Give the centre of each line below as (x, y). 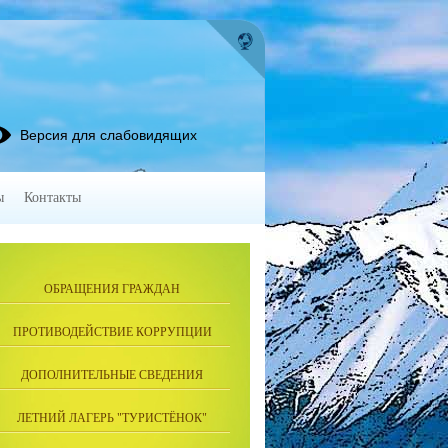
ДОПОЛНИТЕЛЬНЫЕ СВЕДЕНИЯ (112, 375)
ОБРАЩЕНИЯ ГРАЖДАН (112, 289)
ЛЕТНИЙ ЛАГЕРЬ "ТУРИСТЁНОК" (112, 418)
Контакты (52, 197)
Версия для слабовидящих (108, 135)
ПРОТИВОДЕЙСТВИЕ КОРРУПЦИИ (112, 332)
